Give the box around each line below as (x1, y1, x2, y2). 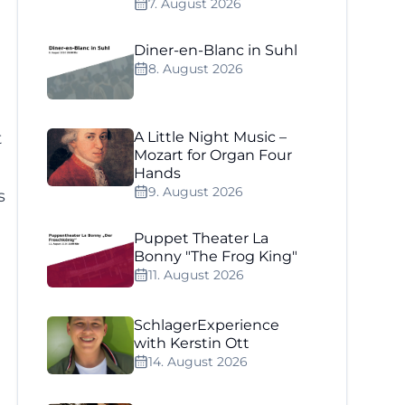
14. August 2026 (148, 353, 249, 370)
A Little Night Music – (134, 128, 287, 146)
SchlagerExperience (134, 316, 280, 334)
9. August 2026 (148, 184, 244, 200)
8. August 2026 (148, 61, 244, 77)
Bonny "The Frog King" (134, 248, 298, 265)
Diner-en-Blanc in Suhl (134, 42, 298, 59)
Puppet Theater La (134, 230, 269, 247)
